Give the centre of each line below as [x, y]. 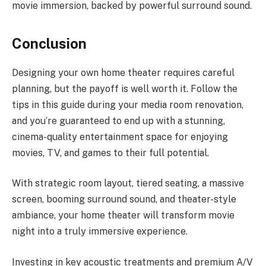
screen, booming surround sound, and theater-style [124, 199]
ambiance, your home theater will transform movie [123, 216]
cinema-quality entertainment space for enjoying [120, 137]
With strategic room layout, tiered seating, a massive [128, 183]
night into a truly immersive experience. [100, 232]
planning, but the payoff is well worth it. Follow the [125, 88]
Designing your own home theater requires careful [123, 72]
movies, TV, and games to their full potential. [110, 153]
